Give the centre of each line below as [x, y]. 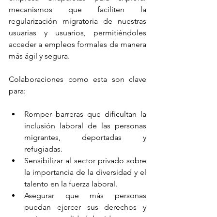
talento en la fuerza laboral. [71, 184]
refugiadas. [43, 149]
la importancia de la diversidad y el [85, 172]
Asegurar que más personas [85, 195]
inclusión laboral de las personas [85, 126]
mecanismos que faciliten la [77, 9]
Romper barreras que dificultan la [85, 114]
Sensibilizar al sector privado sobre [85, 161]
